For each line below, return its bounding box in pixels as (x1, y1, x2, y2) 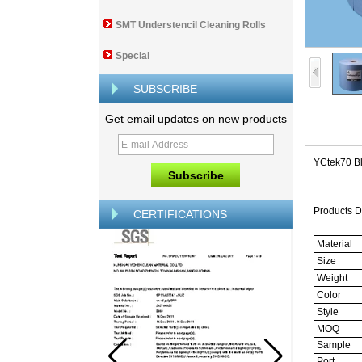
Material (317, 238, 352, 250)
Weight (317, 272, 347, 284)
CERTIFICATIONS (133, 208, 227, 221)
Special (116, 50, 149, 61)
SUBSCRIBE (133, 82, 197, 95)
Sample (317, 339, 351, 351)
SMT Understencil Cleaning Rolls (116, 19, 266, 31)
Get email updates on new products (104, 112, 287, 125)
